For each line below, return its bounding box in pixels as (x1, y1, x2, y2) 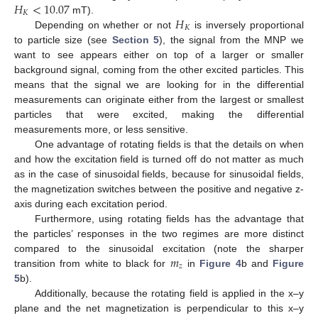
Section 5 (111, 33, 160, 45)
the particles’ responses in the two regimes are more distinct (14, 227, 304, 239)
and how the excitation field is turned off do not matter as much (14, 153, 304, 165)
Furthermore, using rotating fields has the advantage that (34, 212, 304, 224)
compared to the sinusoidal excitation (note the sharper (14, 242, 304, 254)
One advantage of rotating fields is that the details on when (34, 138, 304, 150)
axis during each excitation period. (14, 197, 168, 209)
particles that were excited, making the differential (14, 108, 304, 120)
